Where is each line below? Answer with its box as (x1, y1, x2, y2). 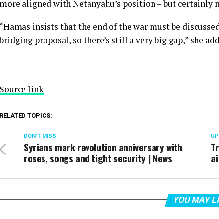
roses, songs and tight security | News (24, 151, 172, 165)
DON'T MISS (24, 132, 56, 139)
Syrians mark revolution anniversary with (24, 139, 182, 154)
